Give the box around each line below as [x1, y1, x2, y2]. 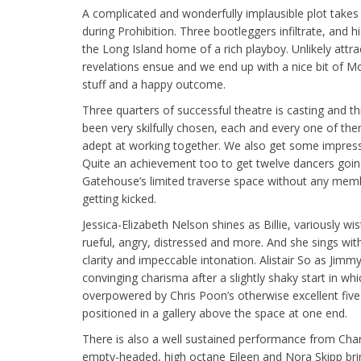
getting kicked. [82, 191, 156, 206]
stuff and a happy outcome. [82, 77, 226, 92]
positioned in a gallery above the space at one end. [82, 305, 347, 321]
